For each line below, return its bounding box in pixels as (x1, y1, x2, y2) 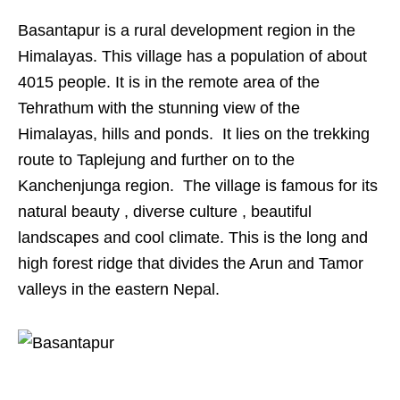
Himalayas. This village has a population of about (18, 47, 367, 65)
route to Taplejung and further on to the (18, 151, 295, 169)
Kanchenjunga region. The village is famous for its (18, 177, 378, 195)
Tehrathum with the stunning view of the (18, 99, 300, 117)
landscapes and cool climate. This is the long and (18, 229, 368, 246)
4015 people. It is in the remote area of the (18, 73, 320, 91)
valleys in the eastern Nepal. (18, 280, 220, 298)
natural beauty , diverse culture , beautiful (18, 203, 312, 221)
